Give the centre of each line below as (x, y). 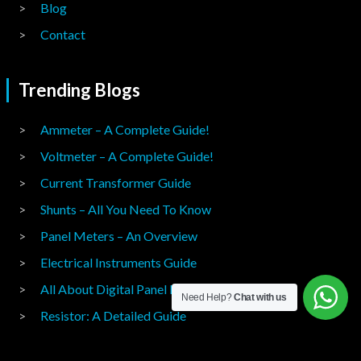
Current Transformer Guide (115, 183)
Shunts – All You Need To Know (125, 209)
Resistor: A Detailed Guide (113, 315)
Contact (62, 34)
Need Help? (208, 297)
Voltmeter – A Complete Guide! (127, 156)
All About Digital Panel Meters (125, 289)
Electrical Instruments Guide (118, 262)
